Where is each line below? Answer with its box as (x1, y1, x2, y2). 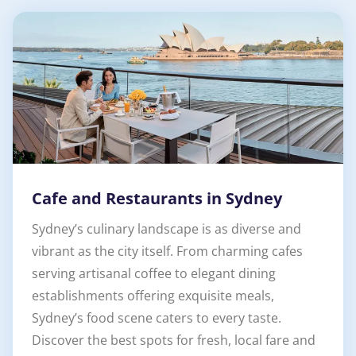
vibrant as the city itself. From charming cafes (32, 242, 303, 260)
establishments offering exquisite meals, (32, 286, 274, 304)
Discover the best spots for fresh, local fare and (32, 331, 315, 349)
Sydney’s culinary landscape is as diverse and (32, 219, 301, 238)
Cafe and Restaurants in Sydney (32, 187, 282, 209)
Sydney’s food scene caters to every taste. (32, 308, 281, 327)
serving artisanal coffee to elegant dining (32, 264, 276, 282)
